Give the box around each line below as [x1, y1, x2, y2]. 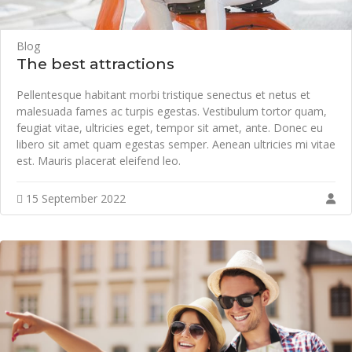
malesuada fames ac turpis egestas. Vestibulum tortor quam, [16, 103, 327, 119]
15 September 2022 [23, 190, 126, 206]
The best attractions [16, 53, 174, 73]
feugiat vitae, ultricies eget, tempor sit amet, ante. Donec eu [16, 119, 323, 135]
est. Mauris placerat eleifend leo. [16, 152, 181, 168]
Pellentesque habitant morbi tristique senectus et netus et [16, 86, 310, 102]
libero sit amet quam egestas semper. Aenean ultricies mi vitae [16, 136, 335, 152]
